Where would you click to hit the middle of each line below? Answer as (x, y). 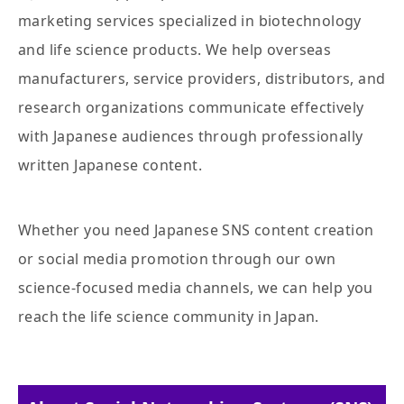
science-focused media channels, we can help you (196, 288)
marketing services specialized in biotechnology (190, 21)
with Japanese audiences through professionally (191, 137)
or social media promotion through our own (177, 259)
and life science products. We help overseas (175, 50)
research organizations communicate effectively (191, 108)
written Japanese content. (110, 165)
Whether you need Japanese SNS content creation (196, 230)
